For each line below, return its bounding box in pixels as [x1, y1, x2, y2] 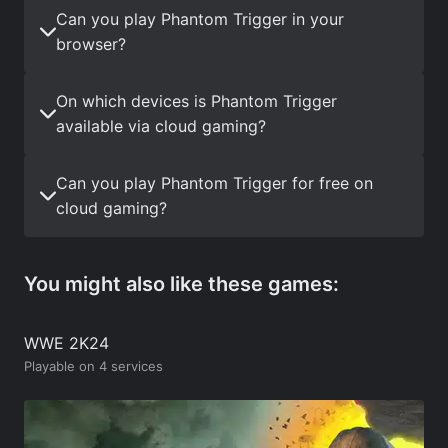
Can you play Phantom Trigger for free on [56, 172, 373, 193]
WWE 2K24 [24, 332, 109, 353]
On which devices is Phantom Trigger [56, 90, 337, 111]
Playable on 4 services [24, 357, 163, 374]
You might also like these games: [24, 271, 339, 296]
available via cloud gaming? [56, 115, 266, 136]
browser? [56, 33, 126, 54]
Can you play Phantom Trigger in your [56, 8, 344, 29]
